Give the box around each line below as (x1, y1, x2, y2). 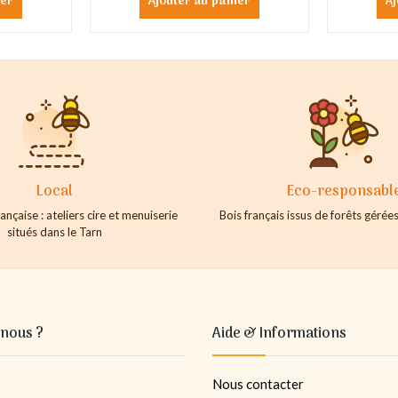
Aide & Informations (212, 322, 346, 346)
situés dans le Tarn (6, 224, 102, 239)
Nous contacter (212, 375, 304, 392)
